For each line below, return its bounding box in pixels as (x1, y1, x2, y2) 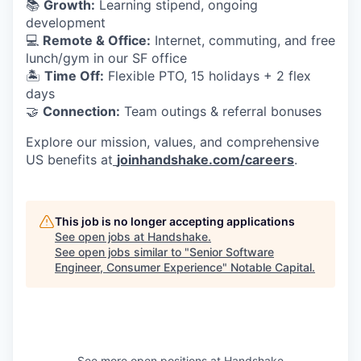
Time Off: (44, 68, 104, 85)
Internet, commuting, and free (151, 32, 335, 49)
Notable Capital (230, 260, 312, 275)
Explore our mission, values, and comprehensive (26, 134, 319, 151)
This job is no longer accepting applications (55, 214, 295, 229)
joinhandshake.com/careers (117, 151, 294, 168)
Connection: (43, 103, 120, 120)
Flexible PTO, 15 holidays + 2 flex (104, 68, 311, 85)
